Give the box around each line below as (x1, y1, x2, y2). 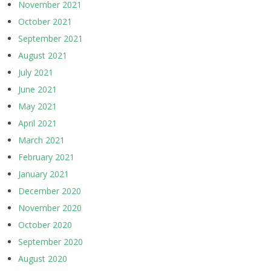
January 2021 (18, 168, 69, 180)
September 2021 (18, 32, 83, 44)
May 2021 (18, 100, 57, 112)
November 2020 (18, 201, 82, 214)
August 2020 (18, 252, 67, 264)
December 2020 (18, 184, 81, 197)
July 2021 (18, 66, 53, 78)
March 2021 (18, 134, 65, 146)
